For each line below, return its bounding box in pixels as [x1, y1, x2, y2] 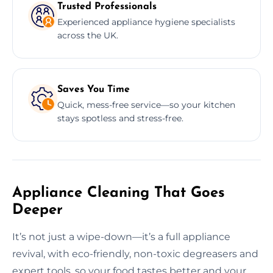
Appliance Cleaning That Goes [12, 185, 225, 200]
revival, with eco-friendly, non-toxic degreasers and [12, 247, 258, 260]
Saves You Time [57, 84, 130, 94]
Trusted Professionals [57, 1, 157, 12]
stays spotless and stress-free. [57, 112, 183, 124]
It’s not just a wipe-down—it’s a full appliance [12, 230, 230, 243]
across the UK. [57, 29, 118, 41]
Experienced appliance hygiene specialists [57, 16, 235, 27]
